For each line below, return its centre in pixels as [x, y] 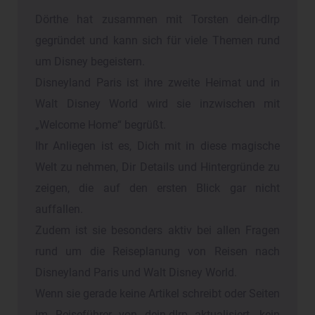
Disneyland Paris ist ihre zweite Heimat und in [157, 83]
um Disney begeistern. [90, 62]
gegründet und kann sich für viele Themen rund [157, 40]
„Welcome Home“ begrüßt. [101, 125]
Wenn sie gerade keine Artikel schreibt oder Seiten [157, 294]
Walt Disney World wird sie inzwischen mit [157, 104]
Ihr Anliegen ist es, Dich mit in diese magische [157, 146]
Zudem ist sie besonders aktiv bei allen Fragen [157, 230]
